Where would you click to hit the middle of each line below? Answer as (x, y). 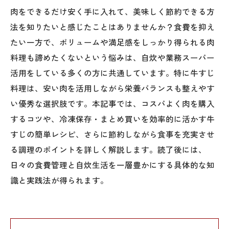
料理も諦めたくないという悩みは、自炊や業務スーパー (112, 57)
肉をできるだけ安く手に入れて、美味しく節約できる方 (112, 11)
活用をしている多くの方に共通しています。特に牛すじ (112, 73)
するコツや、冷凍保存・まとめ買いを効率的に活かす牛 (112, 119)
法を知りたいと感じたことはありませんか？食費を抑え (112, 27)
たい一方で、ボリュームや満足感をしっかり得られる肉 (112, 42)
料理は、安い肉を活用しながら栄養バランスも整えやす (112, 88)
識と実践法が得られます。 (59, 180)
